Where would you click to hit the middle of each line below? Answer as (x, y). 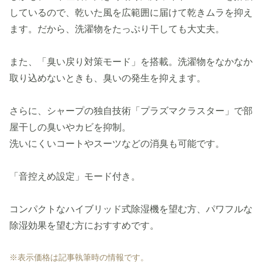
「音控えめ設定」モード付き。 (75, 177)
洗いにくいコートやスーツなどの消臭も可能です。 (117, 144)
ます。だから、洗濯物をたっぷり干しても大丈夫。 (117, 29)
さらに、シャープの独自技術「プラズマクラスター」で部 (131, 111)
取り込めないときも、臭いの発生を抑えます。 (108, 78)
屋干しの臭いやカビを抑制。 (70, 127)
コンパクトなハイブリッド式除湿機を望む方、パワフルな (131, 209)
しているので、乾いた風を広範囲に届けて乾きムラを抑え (131, 13)
